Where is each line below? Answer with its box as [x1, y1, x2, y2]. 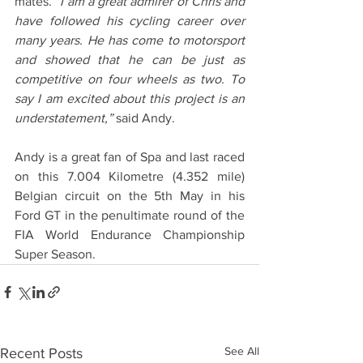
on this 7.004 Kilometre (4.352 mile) [15, 169, 245, 184]
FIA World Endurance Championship [15, 228, 245, 242]
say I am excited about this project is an [15, 92, 245, 106]
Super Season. [15, 247, 99, 262]
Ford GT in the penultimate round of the [15, 208, 245, 223]
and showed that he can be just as [15, 53, 245, 67]
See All [224, 344, 259, 358]
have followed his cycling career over [15, 14, 245, 28]
